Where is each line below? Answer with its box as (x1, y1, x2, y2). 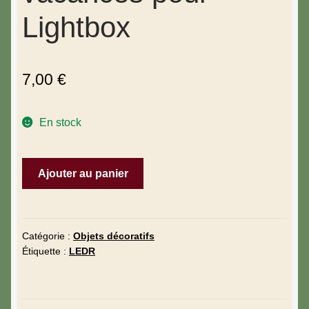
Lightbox (22, 11, 130, 44)
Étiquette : (22, 245, 69, 257)
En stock (39, 117, 81, 129)
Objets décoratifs (73, 230, 154, 241)
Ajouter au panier (37, 167, 128, 179)
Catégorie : (22, 230, 73, 241)
